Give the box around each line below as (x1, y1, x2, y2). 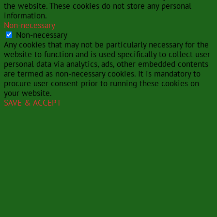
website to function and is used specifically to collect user (4, 49, 210, 60)
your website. (4, 88, 52, 99)
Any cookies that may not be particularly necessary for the (4, 39, 209, 50)
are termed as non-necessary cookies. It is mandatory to (4, 68, 201, 79)
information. (4, 10, 47, 21)
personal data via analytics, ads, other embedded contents (4, 59, 208, 70)
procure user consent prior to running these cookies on (4, 78, 199, 89)
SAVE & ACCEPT (4, 97, 61, 108)
